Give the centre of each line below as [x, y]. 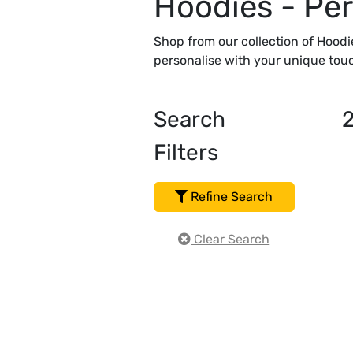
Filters [186, 153]
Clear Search [230, 240]
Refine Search [230, 197]
